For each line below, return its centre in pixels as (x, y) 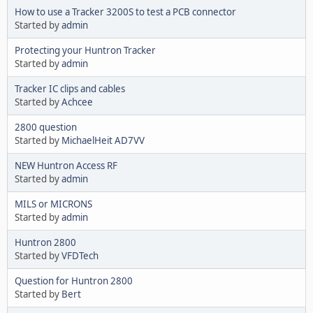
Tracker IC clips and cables (70, 88)
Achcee (77, 102)
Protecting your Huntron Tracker (85, 50)
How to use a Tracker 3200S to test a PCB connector (125, 12)
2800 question (46, 127)
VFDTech (80, 255)
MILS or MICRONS (53, 204)
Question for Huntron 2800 (74, 281)
